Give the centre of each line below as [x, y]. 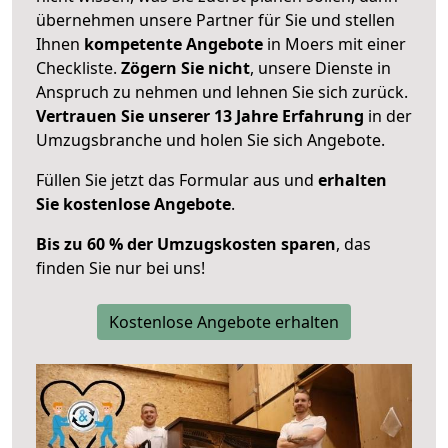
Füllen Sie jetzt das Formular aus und [177, 179]
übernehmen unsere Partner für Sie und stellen [215, 19]
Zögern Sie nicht [185, 67]
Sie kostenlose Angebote [133, 203]
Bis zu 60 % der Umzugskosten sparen [186, 243]
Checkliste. [78, 67]
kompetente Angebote [173, 43]
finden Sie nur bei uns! [120, 267]
